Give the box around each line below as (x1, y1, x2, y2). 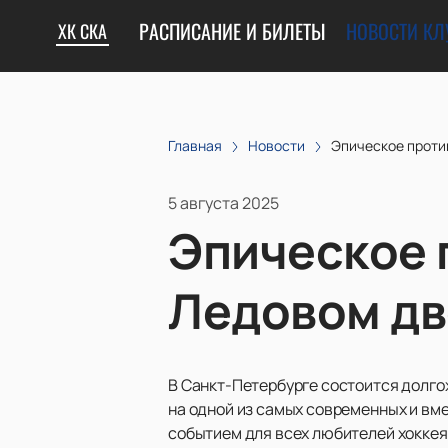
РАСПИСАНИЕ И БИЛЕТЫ (139, 16, 326, 46)
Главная (168, 136, 222, 155)
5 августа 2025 (168, 191, 279, 214)
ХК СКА (58, 18, 107, 44)
